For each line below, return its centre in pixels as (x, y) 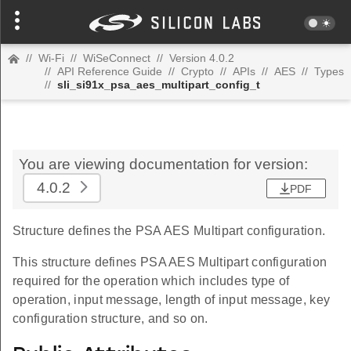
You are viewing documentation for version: (163, 164)
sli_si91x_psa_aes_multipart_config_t (159, 85)
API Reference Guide (110, 71)
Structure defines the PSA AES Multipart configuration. (169, 231)
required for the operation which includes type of (151, 281)
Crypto (197, 71)
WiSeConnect (117, 58)
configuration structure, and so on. (110, 318)
